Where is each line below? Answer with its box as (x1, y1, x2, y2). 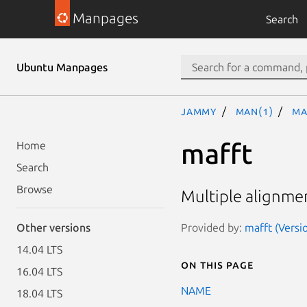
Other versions (16, 221, 90, 234)
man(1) (235, 105, 273, 117)
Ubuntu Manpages (16, 61, 108, 73)
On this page (181, 258, 254, 271)
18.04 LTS (16, 287, 62, 299)
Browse (16, 183, 53, 195)
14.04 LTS (16, 243, 62, 256)
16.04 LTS (16, 265, 62, 278)
